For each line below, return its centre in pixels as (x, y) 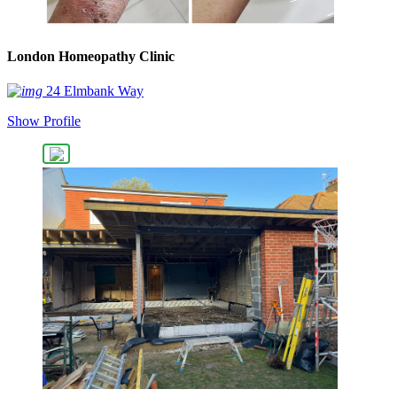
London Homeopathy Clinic (91, 56)
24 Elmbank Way (95, 91)
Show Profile (44, 121)
